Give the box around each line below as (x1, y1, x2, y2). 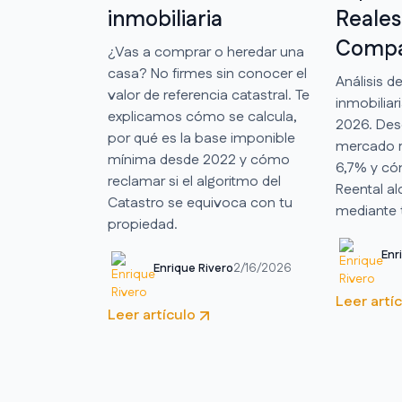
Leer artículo (108, 305, 196, 327)
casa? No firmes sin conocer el (108, 64, 307, 85)
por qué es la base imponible (108, 128, 295, 150)
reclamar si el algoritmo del (108, 171, 281, 193)
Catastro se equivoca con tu (108, 193, 293, 214)
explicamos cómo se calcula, (108, 107, 297, 128)
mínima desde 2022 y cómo (108, 150, 290, 171)
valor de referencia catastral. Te (108, 85, 310, 107)
